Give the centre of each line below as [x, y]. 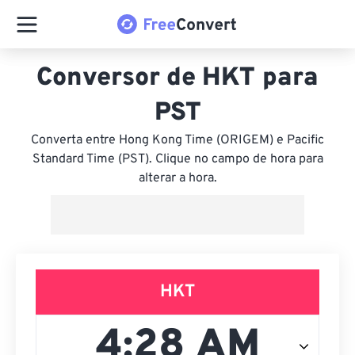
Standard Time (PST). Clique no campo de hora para [177, 159]
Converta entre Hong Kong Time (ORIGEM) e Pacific [177, 140]
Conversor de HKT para [177, 78]
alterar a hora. [177, 178]
